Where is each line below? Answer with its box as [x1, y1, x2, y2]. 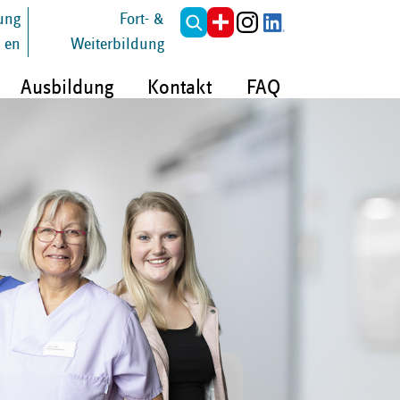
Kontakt [147, 77, 212, 98]
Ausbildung [20, 77, 113, 98]
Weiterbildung [70, 36, 164, 53]
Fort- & [119, 11, 164, 28]
